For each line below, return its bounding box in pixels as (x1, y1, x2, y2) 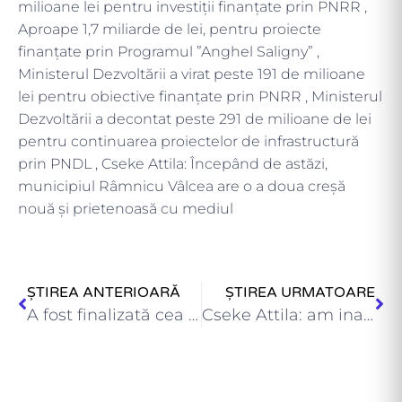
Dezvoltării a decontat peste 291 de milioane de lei (18, 109, 371, 127)
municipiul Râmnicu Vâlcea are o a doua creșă (18, 177, 345, 195)
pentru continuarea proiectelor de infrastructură (18, 132, 359, 150)
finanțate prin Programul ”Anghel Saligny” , (18, 42, 319, 60)
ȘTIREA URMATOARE (225, 284, 375, 302)
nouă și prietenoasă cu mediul (18, 199, 233, 217)
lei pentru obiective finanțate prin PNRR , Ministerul (18, 87, 382, 105)
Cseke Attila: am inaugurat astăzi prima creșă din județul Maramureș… (363, 305, 373, 326)
